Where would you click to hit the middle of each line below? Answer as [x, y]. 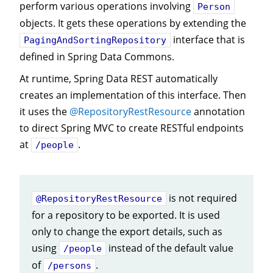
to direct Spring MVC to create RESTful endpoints [132, 128]
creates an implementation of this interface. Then [133, 95]
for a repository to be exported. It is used [126, 215]
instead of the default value [170, 248]
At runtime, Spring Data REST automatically [119, 79]
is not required [202, 198]
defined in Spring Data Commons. [97, 56]
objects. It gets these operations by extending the [133, 23]
